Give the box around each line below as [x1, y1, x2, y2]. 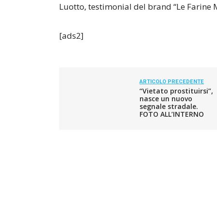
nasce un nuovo [139, 94, 192, 103]
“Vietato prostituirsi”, [139, 86, 213, 95]
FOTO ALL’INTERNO [139, 109, 204, 119]
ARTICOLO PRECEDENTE [139, 78, 204, 85]
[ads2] [59, 30, 84, 41]
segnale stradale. [139, 102, 198, 111]
